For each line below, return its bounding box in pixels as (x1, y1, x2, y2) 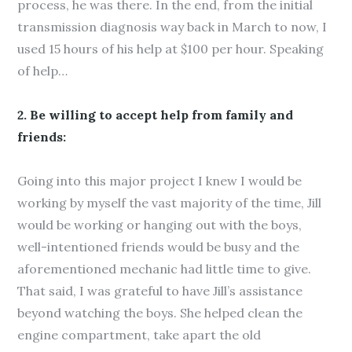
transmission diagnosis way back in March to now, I (17, 19, 328, 35)
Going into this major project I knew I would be (17, 173, 302, 189)
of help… (17, 63, 68, 79)
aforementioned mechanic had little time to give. (17, 261, 312, 277)
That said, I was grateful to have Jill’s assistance (17, 283, 303, 299)
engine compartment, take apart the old (17, 327, 262, 343)
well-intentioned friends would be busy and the (17, 239, 300, 255)
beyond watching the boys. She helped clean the (17, 305, 303, 321)
